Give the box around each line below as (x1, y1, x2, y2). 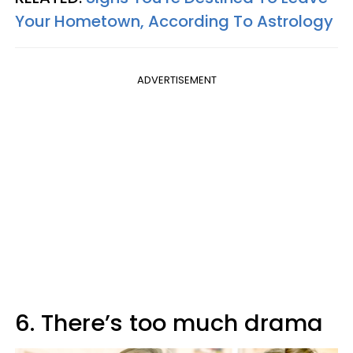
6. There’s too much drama (15, 307, 323, 340)
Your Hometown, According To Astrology (15, 10, 333, 33)
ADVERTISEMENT (136, 72, 217, 88)
